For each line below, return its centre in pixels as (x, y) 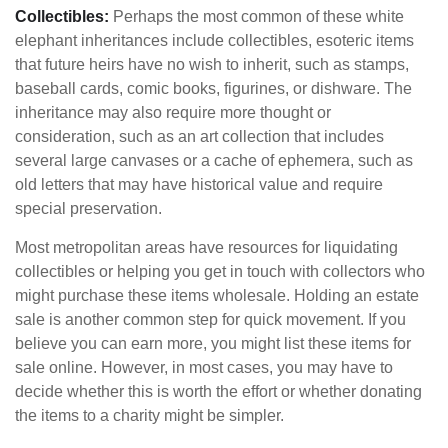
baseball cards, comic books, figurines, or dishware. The (213, 88)
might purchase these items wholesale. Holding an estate (217, 295)
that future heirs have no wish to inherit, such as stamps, (212, 64)
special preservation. (88, 208)
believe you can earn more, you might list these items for (213, 343)
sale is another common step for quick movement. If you (210, 319)
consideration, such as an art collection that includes (199, 136)
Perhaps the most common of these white (256, 16)
